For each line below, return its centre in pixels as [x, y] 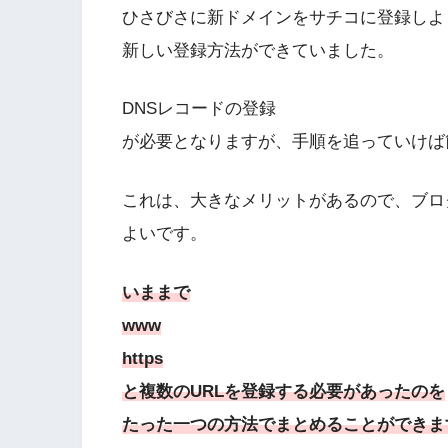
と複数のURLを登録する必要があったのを [283, 391]
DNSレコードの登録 [199, 109]
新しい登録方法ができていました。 [258, 50]
